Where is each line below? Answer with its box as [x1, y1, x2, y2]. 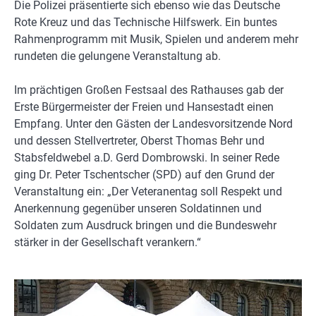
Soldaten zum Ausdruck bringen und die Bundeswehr [14, 218, 276, 232]
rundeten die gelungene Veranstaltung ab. [14, 49, 221, 63]
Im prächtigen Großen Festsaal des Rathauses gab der [14, 83, 284, 97]
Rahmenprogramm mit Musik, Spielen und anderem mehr [14, 32, 298, 46]
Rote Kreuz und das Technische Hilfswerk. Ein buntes [14, 15, 277, 29]
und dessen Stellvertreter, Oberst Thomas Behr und [14, 133, 265, 147]
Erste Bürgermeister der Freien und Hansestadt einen [14, 99, 274, 114]
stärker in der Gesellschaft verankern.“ [14, 235, 201, 249]
